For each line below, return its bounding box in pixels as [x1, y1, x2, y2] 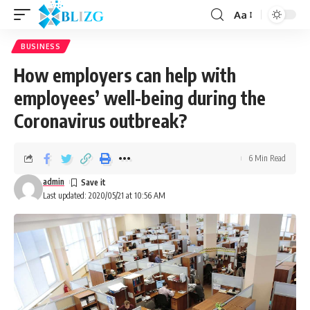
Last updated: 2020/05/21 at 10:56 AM [43, 190, 165, 201]
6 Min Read [248, 153, 286, 163]
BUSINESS [21, 42, 61, 51]
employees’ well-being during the [14, 86, 266, 109]
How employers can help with [14, 64, 236, 86]
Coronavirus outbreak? [14, 109, 187, 132]
